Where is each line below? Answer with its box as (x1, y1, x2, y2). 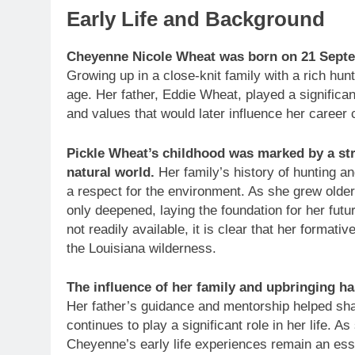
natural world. (67, 164, 155, 180)
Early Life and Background (67, 8, 325, 31)
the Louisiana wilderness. (67, 240, 216, 256)
